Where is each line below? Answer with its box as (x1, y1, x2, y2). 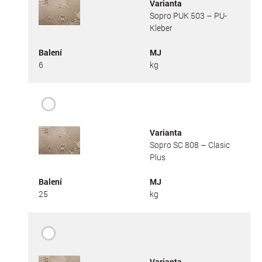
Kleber (149, 22, 173, 33)
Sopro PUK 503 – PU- (149, 9, 227, 21)
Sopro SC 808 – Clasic (149, 139, 230, 150)
